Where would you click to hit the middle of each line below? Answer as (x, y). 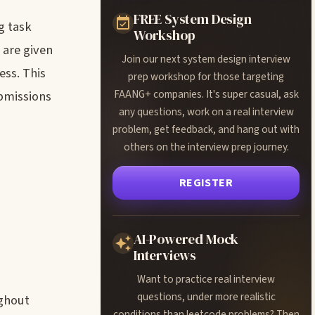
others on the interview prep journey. (206, 147)
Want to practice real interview (206, 279)
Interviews (165, 255)
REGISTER (206, 183)
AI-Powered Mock (186, 239)
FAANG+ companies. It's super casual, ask (206, 94)
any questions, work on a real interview (206, 112)
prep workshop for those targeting (206, 77)
